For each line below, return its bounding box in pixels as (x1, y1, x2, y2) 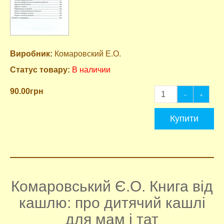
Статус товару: (10, 65, 70, 74)
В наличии (72, 65, 110, 74)
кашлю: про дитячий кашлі (18, 194, 205, 211)
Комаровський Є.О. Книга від (11, 178, 213, 194)
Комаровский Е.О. (52, 49, 121, 58)
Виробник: (10, 49, 52, 58)
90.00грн (10, 87, 43, 95)
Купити (170, 113, 198, 123)
